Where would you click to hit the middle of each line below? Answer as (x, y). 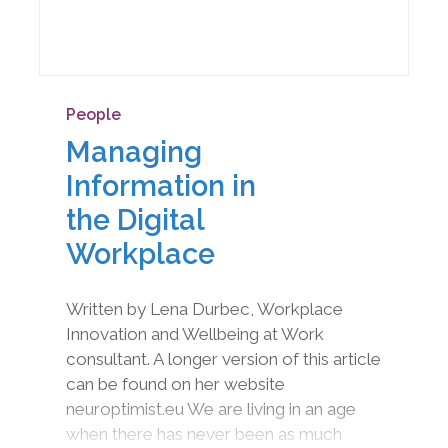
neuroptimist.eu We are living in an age (210, 409)
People (93, 114)
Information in (160, 185)
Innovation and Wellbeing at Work (194, 334)
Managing (133, 151)
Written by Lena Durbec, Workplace (204, 309)
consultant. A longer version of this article (223, 359)
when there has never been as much (203, 434)
